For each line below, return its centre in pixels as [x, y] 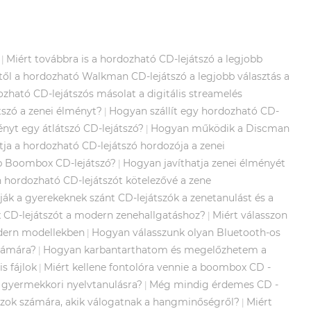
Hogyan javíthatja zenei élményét [204, 163]
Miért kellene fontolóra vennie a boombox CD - [157, 267]
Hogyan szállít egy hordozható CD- [194, 111]
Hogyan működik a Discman [220, 128]
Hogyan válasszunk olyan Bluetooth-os [186, 232]
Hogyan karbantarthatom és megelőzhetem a [155, 250]
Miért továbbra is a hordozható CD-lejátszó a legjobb [134, 59]
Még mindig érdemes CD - [214, 284]
